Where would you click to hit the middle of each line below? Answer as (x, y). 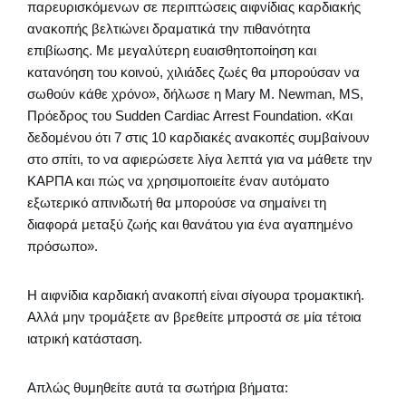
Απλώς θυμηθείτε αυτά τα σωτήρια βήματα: (158, 387)
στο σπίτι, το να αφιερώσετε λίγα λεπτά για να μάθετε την (200, 159)
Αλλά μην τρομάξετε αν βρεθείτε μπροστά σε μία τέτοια (194, 316)
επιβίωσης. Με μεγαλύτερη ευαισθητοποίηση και (172, 50)
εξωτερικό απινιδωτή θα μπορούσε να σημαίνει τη (177, 202)
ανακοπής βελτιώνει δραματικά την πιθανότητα (169, 28)
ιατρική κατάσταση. (85, 338)
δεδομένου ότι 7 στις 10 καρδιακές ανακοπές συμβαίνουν (198, 137)
